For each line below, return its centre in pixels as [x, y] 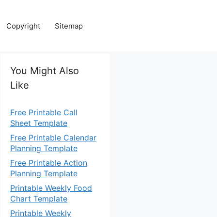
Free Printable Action [49, 163]
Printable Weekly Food [51, 188]
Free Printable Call [44, 112]
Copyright [23, 26]
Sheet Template [39, 123]
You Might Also [45, 71]
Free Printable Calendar [53, 138]
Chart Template [39, 199]
